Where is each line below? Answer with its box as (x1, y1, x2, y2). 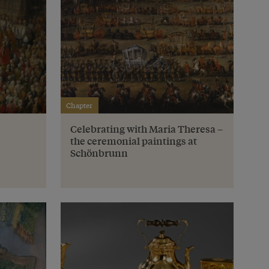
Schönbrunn (70, 145, 128, 160)
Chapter (66, 100, 93, 111)
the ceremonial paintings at (70, 133, 197, 148)
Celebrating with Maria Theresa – (70, 121, 223, 136)
